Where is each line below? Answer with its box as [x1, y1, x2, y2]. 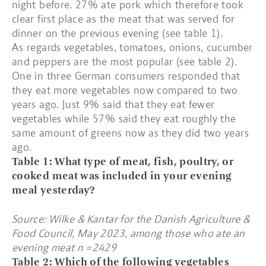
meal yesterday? [12, 183, 96, 197]
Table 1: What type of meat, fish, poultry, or [12, 155, 234, 168]
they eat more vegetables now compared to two [12, 84, 238, 97]
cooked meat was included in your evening [12, 169, 232, 182]
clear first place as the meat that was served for [12, 12, 235, 26]
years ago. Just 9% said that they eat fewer [12, 98, 215, 111]
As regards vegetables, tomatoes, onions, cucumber [12, 41, 253, 54]
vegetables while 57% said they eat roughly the [12, 112, 236, 125]
